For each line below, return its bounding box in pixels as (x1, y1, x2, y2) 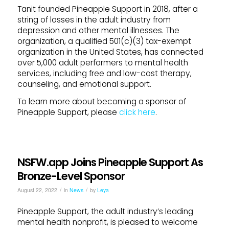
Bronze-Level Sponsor (17, 168, 125, 184)
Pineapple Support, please (17, 107, 119, 118)
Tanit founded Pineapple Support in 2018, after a (17, 4, 198, 14)
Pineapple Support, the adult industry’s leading (17, 205, 193, 217)
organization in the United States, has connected (17, 47, 203, 57)
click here (119, 107, 155, 118)
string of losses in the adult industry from (17, 14, 171, 25)
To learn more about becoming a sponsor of (17, 96, 186, 107)
